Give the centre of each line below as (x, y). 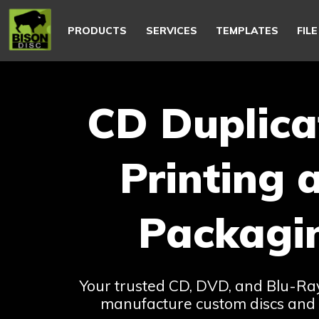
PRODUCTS (98, 31)
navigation (85, 18)
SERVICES (171, 31)
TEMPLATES (247, 31)
